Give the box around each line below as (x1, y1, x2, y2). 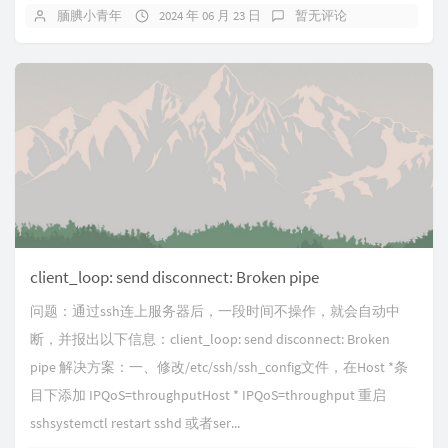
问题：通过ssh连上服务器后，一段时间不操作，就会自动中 (30, 302, 400, 320)
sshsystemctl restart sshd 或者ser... (30, 414, 240, 432)
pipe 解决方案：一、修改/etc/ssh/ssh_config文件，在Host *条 (30, 358, 408, 376)
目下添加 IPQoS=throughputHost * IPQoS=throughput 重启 (30, 386, 386, 404)
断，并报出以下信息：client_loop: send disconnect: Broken (30, 330, 390, 348)
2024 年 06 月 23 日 (159, 7, 261, 24)
